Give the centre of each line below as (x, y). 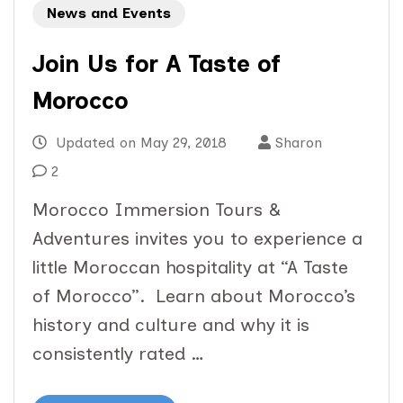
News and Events (109, 13)
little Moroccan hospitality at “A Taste (190, 268)
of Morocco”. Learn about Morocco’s (194, 296)
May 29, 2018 (184, 143)
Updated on (96, 143)
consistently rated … (118, 354)
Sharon (299, 143)
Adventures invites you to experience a (197, 239)
